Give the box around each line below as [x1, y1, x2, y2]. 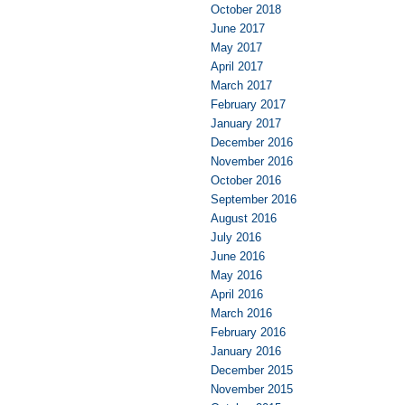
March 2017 [211, 78, 272, 92]
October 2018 [211, 2, 281, 16]
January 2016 [211, 344, 281, 358]
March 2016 [211, 306, 272, 320]
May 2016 [211, 268, 262, 282]
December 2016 [211, 135, 293, 149]
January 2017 [211, 116, 281, 130]
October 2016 [211, 173, 281, 187]
